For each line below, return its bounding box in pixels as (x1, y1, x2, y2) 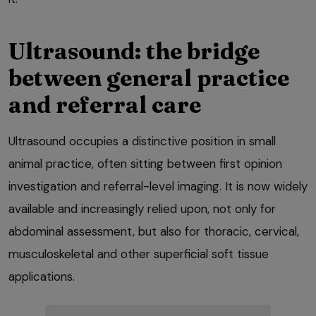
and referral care (8, 91, 201, 119)
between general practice (8, 64, 289, 92)
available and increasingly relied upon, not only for (8, 201, 276, 217)
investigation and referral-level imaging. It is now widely (8, 178, 308, 195)
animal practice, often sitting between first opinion (8, 156, 282, 172)
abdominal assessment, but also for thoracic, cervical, (8, 224, 299, 240)
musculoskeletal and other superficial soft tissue (8, 246, 269, 262)
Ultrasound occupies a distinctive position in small (8, 133, 276, 150)
